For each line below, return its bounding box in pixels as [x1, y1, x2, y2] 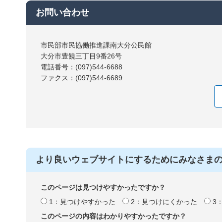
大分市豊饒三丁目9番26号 [41, 52, 122, 60]
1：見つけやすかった [49, 198, 115, 206]
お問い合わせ [36, 7, 89, 17]
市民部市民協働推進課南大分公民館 [41, 41, 152, 49]
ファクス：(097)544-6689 [41, 73, 122, 82]
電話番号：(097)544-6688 [41, 62, 122, 71]
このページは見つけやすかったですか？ [41, 183, 166, 192]
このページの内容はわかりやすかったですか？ [41, 212, 186, 221]
